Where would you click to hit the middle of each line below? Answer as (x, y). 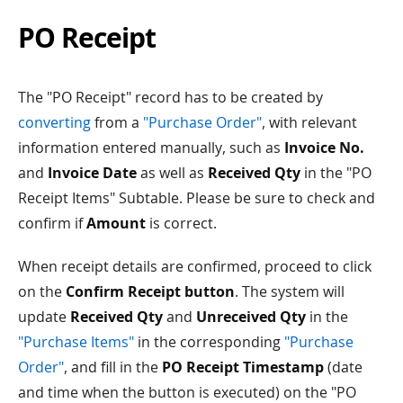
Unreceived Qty (251, 316)
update (44, 316)
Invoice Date (92, 172)
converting (54, 122)
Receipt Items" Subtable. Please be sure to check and (197, 197)
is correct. (181, 223)
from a (117, 122)
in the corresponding (209, 341)
